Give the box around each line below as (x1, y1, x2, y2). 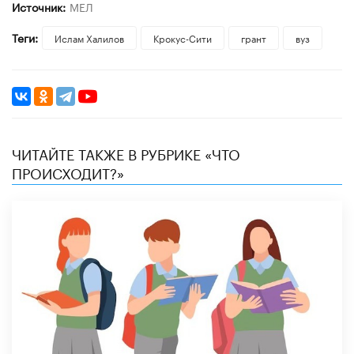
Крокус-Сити (153, 29, 212, 45)
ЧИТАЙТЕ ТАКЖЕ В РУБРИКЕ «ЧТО (12, 141, 240, 164)
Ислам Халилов (54, 29, 124, 45)
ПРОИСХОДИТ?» (12, 160, 124, 183)
